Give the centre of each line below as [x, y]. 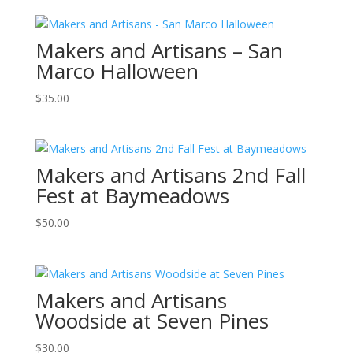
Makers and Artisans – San [159, 51]
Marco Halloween [117, 71]
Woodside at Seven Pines [152, 320]
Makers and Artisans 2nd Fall [170, 175]
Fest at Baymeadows [132, 196]
